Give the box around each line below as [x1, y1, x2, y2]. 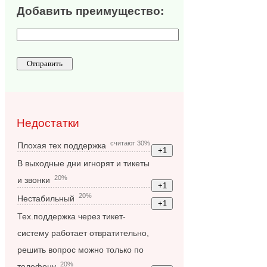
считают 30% [110, 139, 151, 147]
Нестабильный [17, 194, 75, 203]
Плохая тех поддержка [17, 141, 107, 150]
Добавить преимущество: [17, 5, 164, 18]
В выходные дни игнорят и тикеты [17, 159, 150, 169]
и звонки [17, 176, 51, 185]
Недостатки [17, 116, 80, 129]
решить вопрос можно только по [17, 245, 144, 254]
